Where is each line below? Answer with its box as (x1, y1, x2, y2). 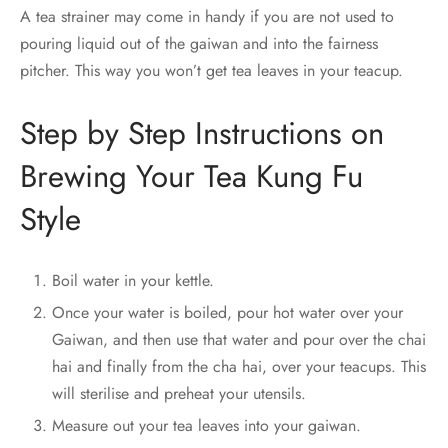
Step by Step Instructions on (20, 111, 384, 157)
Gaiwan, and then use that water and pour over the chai (51, 328, 426, 352)
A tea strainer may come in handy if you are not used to (20, 5, 394, 29)
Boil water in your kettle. (51, 269, 214, 293)
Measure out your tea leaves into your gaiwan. (51, 414, 361, 438)
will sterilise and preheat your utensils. (51, 382, 306, 406)
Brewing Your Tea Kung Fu (20, 154, 363, 200)
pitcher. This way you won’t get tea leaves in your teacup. (20, 59, 403, 83)
